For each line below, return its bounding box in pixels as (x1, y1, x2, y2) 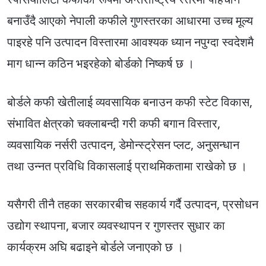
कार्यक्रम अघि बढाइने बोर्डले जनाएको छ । (7, 239, 183, 255)
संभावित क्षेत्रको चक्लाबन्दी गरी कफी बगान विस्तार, (7, 115, 220, 131)
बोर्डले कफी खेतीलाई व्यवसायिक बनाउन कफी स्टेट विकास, (7, 93, 252, 110)
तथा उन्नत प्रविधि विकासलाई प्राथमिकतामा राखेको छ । (7, 157, 247, 174)
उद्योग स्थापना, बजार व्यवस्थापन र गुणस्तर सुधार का (7, 217, 225, 234)
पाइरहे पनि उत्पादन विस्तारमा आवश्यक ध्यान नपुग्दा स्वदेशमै (7, 33, 254, 50)
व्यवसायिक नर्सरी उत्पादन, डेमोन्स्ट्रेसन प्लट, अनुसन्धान (7, 136, 239, 153)
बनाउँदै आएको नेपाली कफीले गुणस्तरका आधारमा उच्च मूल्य (7, 12, 253, 28)
